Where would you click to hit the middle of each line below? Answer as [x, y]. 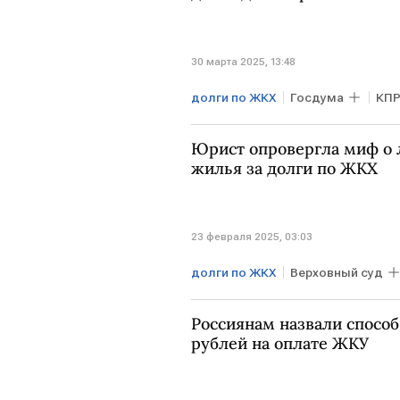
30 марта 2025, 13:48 [243, 61]
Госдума [317, 97]
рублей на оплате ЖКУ [280, 344]
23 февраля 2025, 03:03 [252, 237]
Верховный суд [337, 273]
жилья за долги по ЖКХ [284, 168]
